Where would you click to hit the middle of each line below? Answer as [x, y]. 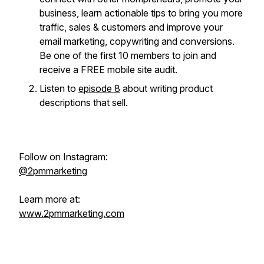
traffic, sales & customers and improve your [131, 27]
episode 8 [99, 88]
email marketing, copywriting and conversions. [137, 41]
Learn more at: [49, 199]
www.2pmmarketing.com [72, 213]
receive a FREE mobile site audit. [110, 70]
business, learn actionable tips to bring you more [141, 13]
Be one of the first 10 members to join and [128, 55]
